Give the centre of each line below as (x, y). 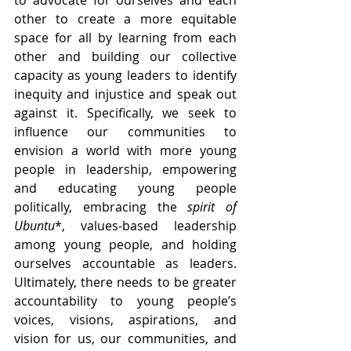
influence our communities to (125, 131)
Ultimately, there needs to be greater (125, 282)
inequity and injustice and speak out (125, 94)
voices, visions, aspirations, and (125, 319)
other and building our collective (125, 56)
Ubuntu (34, 225)
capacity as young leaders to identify (125, 75)
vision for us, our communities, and (125, 338)
